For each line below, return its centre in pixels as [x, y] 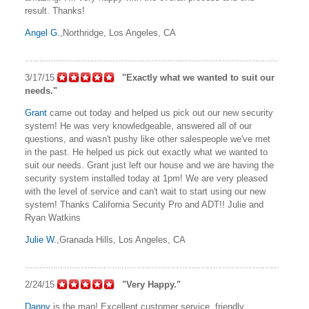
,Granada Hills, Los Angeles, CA [121, 240]
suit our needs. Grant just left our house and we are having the [149, 166]
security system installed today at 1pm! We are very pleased [146, 179]
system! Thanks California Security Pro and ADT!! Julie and [144, 205]
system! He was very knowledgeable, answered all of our [138, 126]
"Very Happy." [151, 285]
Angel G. [42, 33]
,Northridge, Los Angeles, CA [118, 33]
